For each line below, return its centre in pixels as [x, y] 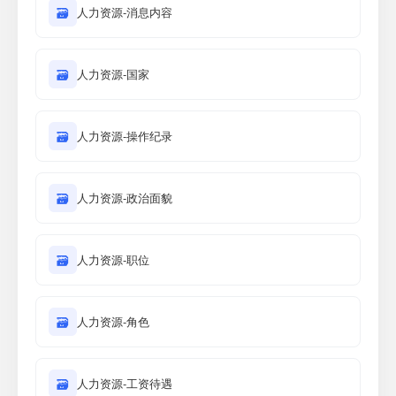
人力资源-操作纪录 [125, 136]
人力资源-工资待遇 [125, 383]
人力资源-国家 [113, 74]
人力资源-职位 [113, 259]
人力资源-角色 [113, 321]
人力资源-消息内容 [125, 12]
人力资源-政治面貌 [125, 198]
